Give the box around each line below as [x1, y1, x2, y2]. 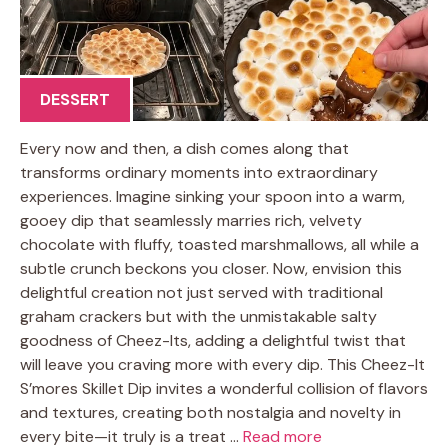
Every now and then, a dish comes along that [20, 137, 349, 159]
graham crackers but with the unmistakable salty [20, 305, 377, 327]
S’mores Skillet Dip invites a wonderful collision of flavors [20, 377, 428, 399]
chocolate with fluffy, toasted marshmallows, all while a [20, 233, 419, 255]
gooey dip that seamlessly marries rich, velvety [20, 209, 362, 231]
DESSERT [40, 88, 110, 110]
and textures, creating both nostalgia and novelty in [20, 401, 401, 423]
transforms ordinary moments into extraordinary [20, 161, 378, 183]
